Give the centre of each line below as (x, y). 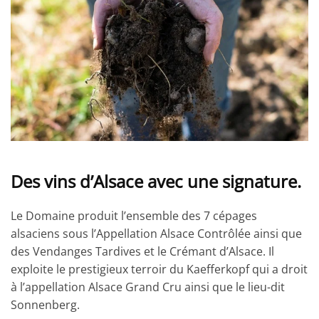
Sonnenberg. (45, 304)
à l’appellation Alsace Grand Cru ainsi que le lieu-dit (148, 287)
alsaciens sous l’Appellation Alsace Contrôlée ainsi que (156, 233)
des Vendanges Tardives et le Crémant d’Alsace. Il (142, 251)
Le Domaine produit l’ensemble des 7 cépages (134, 215)
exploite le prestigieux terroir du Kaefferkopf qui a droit (159, 269)
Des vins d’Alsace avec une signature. (156, 181)
